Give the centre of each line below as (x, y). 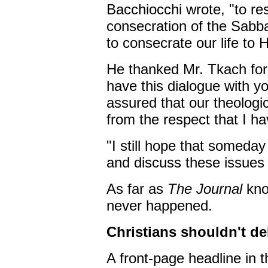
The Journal (207, 189)
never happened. (159, 205)
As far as (137, 189)
